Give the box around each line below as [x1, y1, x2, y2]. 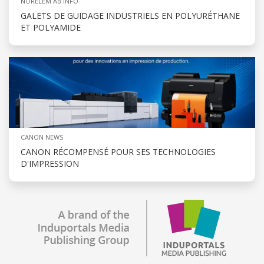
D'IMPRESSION [21, 158, 79, 170]
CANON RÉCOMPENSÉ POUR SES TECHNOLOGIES [21, 146, 216, 158]
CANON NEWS [21, 133, 63, 142]
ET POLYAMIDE [21, 22, 81, 34]
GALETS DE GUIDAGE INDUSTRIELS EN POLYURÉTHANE [21, 10, 240, 22]
